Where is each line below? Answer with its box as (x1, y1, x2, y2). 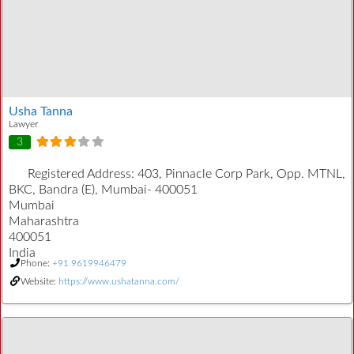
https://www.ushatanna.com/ (58, 276, 179, 286)
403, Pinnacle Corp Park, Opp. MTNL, (137, 167, 345, 180)
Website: (21, 276, 58, 286)
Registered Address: (28, 167, 137, 180)
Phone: (21, 258, 52, 268)
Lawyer (9, 119, 38, 130)
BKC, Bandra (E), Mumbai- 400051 (9, 183, 198, 196)
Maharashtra (9, 214, 79, 228)
